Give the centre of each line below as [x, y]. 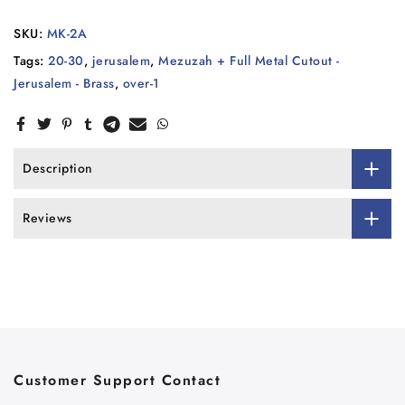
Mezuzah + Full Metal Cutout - [249, 61]
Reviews [47, 218]
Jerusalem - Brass [64, 84]
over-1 [141, 84]
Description [58, 169]
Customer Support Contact [117, 380]
